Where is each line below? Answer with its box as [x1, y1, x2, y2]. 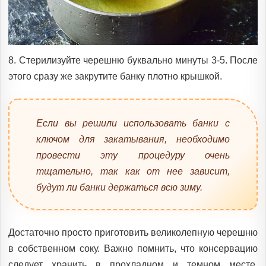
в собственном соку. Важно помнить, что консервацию [8, 243, 258, 254]
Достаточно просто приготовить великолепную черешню [8, 227, 258, 237]
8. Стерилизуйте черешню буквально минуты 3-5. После [8, 55, 258, 65]
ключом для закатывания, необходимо [36, 134, 230, 145]
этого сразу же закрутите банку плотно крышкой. [8, 71, 222, 81]
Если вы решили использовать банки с [36, 118, 230, 129]
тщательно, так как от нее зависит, [36, 166, 230, 177]
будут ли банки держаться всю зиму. [36, 182, 203, 193]
